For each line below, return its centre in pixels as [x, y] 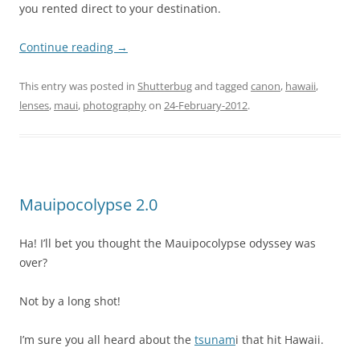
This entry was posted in [78, 86]
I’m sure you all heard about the [107, 340]
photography [115, 106]
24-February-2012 [206, 106]
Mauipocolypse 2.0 [88, 205]
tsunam [215, 340]
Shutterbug [165, 86]
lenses [34, 106]
